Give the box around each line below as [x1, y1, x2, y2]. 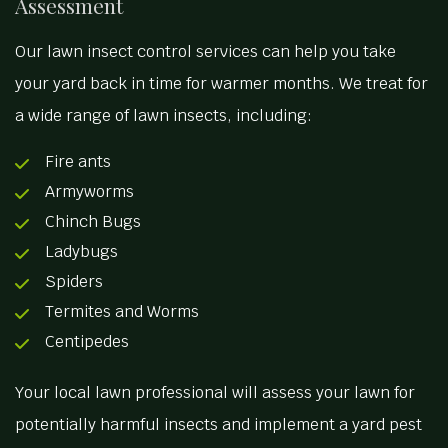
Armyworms [45, 181, 134, 203]
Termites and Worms [45, 301, 199, 323]
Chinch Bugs [45, 211, 141, 233]
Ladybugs [45, 241, 118, 263]
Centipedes [45, 331, 129, 353]
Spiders [45, 271, 103, 293]
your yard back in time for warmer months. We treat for [15, 73, 428, 95]
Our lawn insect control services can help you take [15, 41, 396, 63]
